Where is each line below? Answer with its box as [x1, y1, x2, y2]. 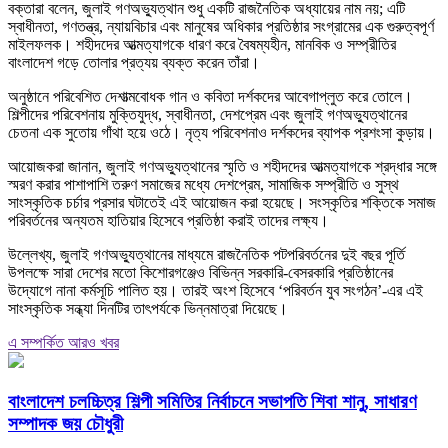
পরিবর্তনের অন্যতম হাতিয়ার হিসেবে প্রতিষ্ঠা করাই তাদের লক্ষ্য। [8, 212, 329, 230]
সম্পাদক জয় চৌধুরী [8, 413, 123, 435]
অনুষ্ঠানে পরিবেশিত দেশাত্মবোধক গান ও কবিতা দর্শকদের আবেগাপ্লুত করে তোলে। [8, 88, 413, 106]
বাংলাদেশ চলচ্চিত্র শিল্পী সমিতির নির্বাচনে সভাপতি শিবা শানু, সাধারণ [8, 391, 417, 413]
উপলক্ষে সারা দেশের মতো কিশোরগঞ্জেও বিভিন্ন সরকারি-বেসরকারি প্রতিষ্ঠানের [8, 264, 393, 282]
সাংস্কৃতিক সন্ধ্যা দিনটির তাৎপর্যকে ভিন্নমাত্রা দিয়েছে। [8, 300, 288, 318]
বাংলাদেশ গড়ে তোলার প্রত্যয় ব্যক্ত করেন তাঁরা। [8, 54, 260, 72]
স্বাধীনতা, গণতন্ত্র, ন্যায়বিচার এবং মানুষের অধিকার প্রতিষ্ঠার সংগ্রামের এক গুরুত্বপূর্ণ [8, 18, 434, 36]
